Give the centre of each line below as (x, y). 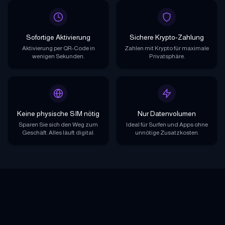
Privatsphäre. (167, 56)
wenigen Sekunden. (58, 56)
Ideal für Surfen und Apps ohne (167, 124)
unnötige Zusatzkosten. (167, 132)
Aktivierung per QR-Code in (58, 48)
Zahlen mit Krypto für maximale (167, 48)
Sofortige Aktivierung (58, 37)
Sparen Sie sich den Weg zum (58, 124)
